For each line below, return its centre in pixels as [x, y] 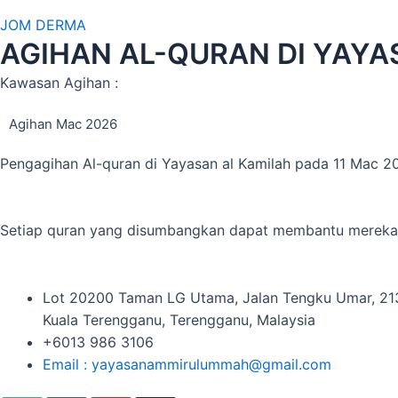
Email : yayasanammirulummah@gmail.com [187, 365]
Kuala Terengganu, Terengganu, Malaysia [179, 320]
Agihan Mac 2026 [63, 123]
